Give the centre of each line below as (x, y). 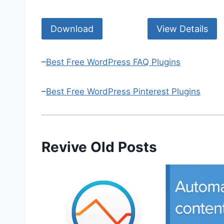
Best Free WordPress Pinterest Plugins (123, 91)
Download (72, 28)
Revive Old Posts (99, 147)
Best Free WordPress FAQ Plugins (113, 62)
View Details (182, 28)
